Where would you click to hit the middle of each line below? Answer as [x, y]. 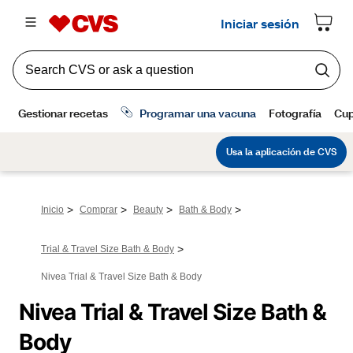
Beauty [148, 210]
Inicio [52, 210]
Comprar [98, 210]
